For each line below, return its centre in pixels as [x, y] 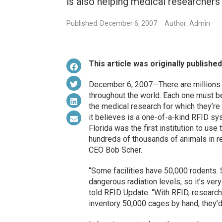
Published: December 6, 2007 [112, 24]
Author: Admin [188, 24]
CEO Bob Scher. [115, 150]
